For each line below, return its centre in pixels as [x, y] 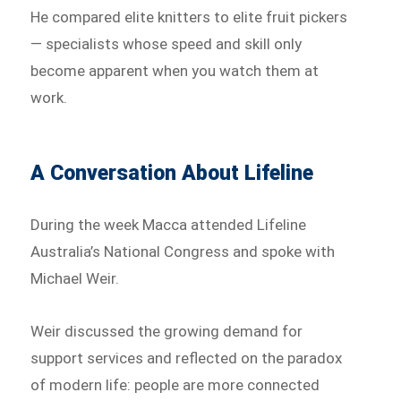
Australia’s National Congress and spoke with [183, 251]
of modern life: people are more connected [175, 385]
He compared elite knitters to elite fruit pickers [189, 17]
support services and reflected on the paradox [187, 358]
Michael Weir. [75, 278]
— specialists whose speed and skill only [166, 43]
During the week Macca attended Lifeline [169, 224]
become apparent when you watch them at [175, 70]
